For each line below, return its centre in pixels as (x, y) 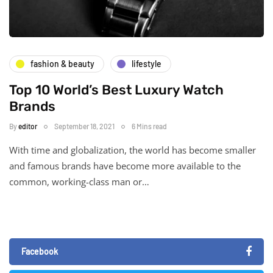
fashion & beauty (62, 64)
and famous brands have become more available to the (125, 165)
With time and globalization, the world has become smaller (133, 150)
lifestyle (147, 64)
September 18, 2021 (84, 126)
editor (28, 126)
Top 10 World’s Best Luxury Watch (116, 90)
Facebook (40, 251)
